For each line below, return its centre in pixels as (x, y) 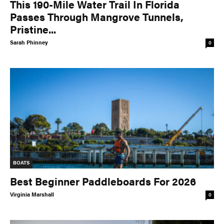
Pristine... (33, 29)
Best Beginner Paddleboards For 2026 (103, 181)
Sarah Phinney (29, 42)
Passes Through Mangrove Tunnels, (97, 16)
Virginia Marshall (32, 194)
